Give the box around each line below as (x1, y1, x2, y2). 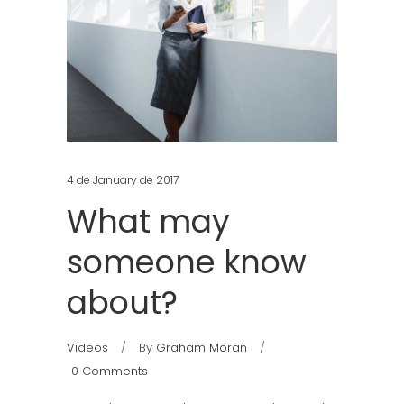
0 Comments (71, 362, 148, 380)
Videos (67, 338, 108, 356)
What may (67, 198, 230, 243)
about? (67, 280, 178, 325)
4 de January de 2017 (67, 171, 179, 188)
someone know (67, 239, 307, 284)
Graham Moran (156, 338, 247, 356)
